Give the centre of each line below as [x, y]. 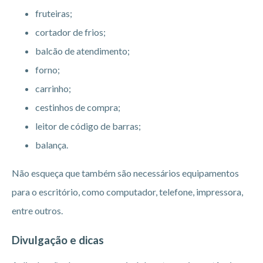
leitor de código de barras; [88, 126]
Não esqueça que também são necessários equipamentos [125, 173]
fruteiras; [54, 13]
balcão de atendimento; [82, 50]
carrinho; [53, 88]
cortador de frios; [70, 32]
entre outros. [37, 210]
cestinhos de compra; [78, 107]
